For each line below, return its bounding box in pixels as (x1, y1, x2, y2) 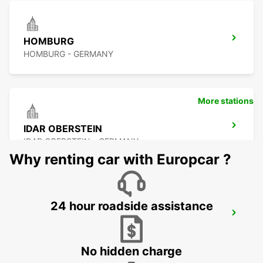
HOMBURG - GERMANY (23, 49, 113, 59)
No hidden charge (81, 244, 182, 259)
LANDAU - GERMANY (23, 224, 106, 234)
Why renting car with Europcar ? (9, 151, 231, 168)
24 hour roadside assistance (50, 199, 213, 214)
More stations (198, 96, 254, 106)
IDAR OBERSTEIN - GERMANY (23, 136, 139, 147)
